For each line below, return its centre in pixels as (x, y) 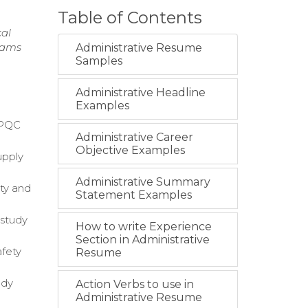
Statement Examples (133, 195)
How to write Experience (143, 227)
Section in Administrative (142, 240)
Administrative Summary (143, 182)
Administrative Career (134, 137)
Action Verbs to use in (134, 284)
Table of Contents (130, 18)
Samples (99, 61)
